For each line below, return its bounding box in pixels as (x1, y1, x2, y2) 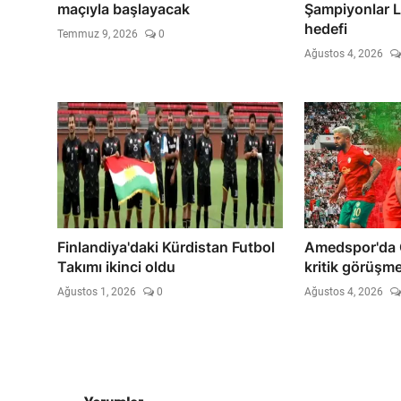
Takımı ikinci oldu (57, 257, 175, 276)
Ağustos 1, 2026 (57, 285, 136, 298)
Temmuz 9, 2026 (57, 27, 138, 40)
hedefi (303, 19, 347, 38)
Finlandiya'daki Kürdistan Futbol (57, 237, 275, 256)
